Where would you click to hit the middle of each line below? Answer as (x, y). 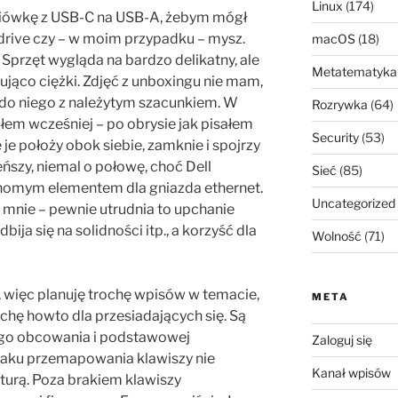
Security (335, 137)
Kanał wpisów (351, 372)
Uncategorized (353, 203)
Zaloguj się (342, 339)
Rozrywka (339, 104)
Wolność (336, 235)
